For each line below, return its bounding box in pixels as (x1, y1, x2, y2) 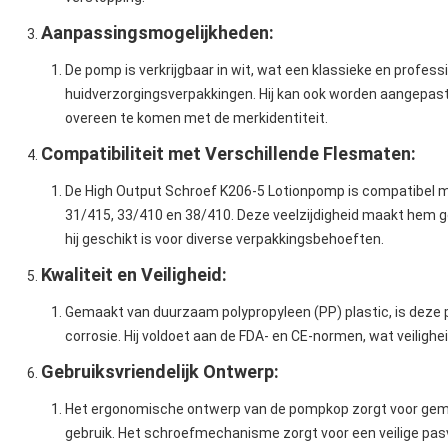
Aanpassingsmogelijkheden (41, 22, 269, 44)
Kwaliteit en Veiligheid (41, 264, 222, 286)
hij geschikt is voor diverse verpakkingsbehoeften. (65, 231, 384, 248)
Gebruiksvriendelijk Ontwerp (41, 361, 274, 383)
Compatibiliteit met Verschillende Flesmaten (41, 143, 411, 165)
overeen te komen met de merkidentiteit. (65, 110, 328, 127)
